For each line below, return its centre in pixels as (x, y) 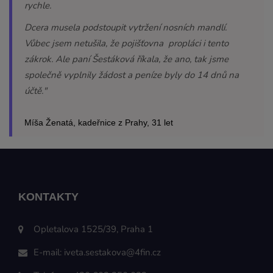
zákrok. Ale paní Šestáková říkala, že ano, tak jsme (126, 59)
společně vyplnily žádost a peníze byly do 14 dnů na (132, 75)
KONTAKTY (48, 197)
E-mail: (49, 252)
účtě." (36, 91)
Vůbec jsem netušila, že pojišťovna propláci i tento (126, 43)
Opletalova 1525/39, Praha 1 (93, 229)
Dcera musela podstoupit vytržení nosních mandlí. (126, 27)
